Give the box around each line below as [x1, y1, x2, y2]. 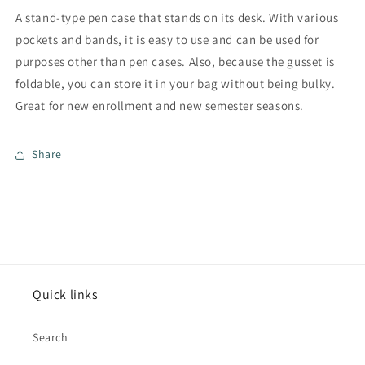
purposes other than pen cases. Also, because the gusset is [15, 53, 335, 69]
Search [33, 330, 68, 345]
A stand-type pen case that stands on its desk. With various [15, 9, 339, 25]
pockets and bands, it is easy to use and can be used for [15, 31, 319, 47]
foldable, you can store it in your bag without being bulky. [15, 75, 336, 91]
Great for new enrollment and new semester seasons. [15, 97, 305, 113]
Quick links [33, 286, 99, 303]
